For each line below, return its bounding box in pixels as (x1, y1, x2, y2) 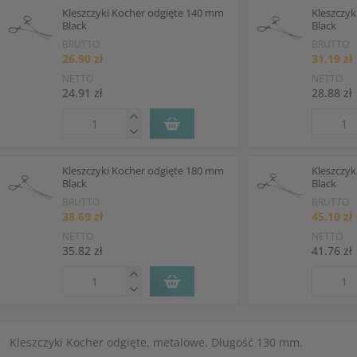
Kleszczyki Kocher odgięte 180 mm (61, 163, 224, 178)
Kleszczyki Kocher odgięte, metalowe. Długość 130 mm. (9, 335, 303, 350)
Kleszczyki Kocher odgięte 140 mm (61, 6, 224, 20)
